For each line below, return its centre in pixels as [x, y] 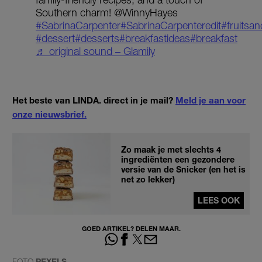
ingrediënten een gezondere [178, 159]
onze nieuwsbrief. [49, 114]
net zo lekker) [148, 179]
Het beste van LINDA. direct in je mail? [94, 100]
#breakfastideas [155, 38]
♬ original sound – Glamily [95, 51]
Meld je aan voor [211, 100]
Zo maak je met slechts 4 [171, 149]
